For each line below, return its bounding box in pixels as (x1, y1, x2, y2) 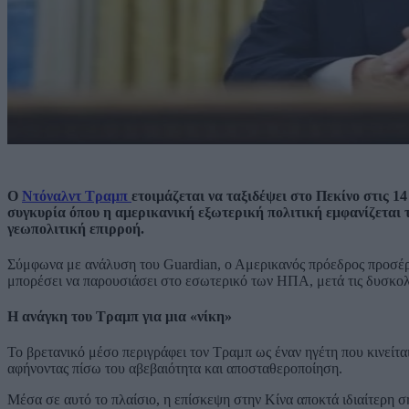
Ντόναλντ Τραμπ (22, 187, 128, 204)
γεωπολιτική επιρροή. (7, 220, 144, 236)
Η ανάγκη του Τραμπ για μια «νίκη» (7, 309, 232, 325)
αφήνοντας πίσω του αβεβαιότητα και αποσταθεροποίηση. (7, 361, 342, 377)
